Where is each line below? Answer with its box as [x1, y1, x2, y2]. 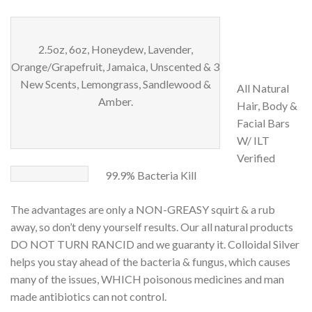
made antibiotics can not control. [10, 289, 166, 303]
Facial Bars [237, 116, 290, 130]
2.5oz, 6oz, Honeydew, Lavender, [38, 42, 193, 56]
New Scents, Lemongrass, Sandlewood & [19, 77, 211, 91]
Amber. [97, 95, 133, 109]
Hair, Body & [237, 98, 297, 112]
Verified [237, 150, 275, 164]
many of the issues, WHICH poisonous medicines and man [10, 272, 284, 286]
